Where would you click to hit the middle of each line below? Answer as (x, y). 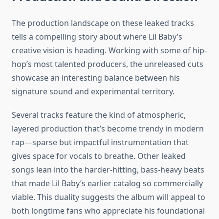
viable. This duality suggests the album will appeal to (109, 197)
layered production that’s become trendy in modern (108, 129)
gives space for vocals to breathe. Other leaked (99, 156)
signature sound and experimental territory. (93, 92)
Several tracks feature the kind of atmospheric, (99, 115)
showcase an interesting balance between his (96, 78)
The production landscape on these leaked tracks (103, 23)
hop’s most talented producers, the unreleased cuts (108, 64)
